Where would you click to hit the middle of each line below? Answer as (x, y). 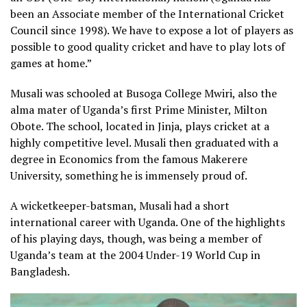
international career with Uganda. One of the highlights (148, 222)
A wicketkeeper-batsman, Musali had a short (120, 205)
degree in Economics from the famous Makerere (129, 159)
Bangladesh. (40, 271)
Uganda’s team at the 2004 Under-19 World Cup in (135, 255)
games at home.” (51, 63)
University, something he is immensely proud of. (128, 175)
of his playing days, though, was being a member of (136, 238)
